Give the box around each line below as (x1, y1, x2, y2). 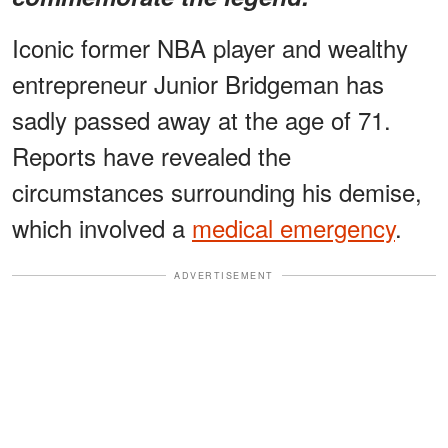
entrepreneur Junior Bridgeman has (12, 65, 384, 101)
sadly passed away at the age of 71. (12, 101, 391, 137)
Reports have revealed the (12, 137, 291, 173)
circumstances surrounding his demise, (12, 173, 422, 209)
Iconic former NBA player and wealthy (12, 29, 408, 65)
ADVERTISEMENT (174, 268, 274, 282)
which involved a (12, 209, 192, 245)
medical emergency (192, 209, 395, 245)
